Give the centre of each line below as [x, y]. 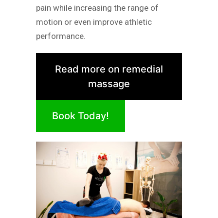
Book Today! [81, 116]
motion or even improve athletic [94, 22]
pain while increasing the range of [97, 8]
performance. [61, 36]
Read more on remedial [109, 69]
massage [109, 83]
